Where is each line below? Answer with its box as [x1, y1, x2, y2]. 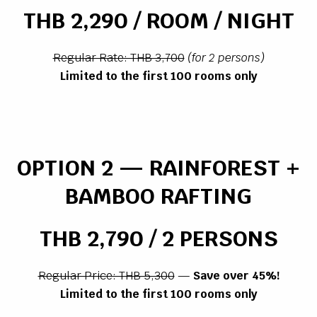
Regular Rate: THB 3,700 [52, 50, 185, 66]
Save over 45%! [192, 268, 279, 284]
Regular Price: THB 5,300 [38, 268, 175, 284]
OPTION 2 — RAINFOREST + [17, 154, 300, 183]
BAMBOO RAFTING [65, 182, 252, 211]
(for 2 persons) [187, 50, 265, 66]
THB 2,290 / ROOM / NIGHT [23, 6, 294, 35]
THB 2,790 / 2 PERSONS [39, 224, 278, 253]
